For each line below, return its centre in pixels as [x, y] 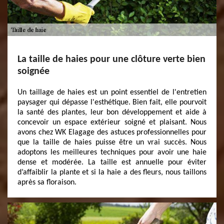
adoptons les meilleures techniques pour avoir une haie [112, 152]
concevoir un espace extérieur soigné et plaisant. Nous [112, 122]
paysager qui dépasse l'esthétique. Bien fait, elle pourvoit [112, 102]
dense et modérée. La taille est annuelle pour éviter [112, 162]
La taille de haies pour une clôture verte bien [111, 59]
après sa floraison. [47, 182]
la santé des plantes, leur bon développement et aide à [112, 112]
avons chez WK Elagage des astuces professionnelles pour [112, 132]
